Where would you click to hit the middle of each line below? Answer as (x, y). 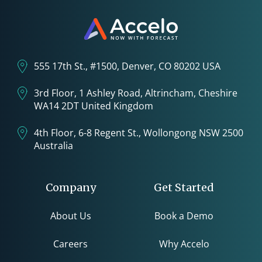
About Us (70, 216)
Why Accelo (184, 244)
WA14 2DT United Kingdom (94, 106)
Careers (71, 244)
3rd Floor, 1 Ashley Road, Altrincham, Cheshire (136, 93)
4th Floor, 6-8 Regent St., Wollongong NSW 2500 (139, 132)
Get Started (184, 187)
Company (70, 187)
